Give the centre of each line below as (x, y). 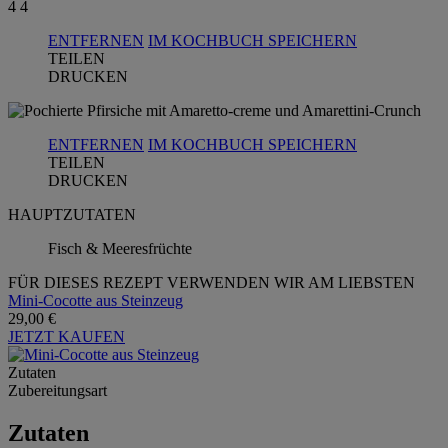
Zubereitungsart (57, 390)
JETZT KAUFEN (66, 336)
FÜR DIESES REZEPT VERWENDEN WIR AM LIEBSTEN (211, 282)
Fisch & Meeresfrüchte (120, 248)
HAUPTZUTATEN (72, 214)
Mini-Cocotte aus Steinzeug (95, 300)
